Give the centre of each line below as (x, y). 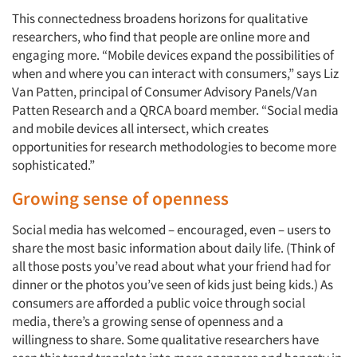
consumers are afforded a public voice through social (159, 303)
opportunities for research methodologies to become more (174, 147)
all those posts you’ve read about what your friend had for (171, 266)
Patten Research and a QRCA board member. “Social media (175, 110)
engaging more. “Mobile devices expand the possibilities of (173, 55)
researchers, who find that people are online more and (161, 37)
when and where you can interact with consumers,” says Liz (175, 73)
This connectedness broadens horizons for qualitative (160, 18)
